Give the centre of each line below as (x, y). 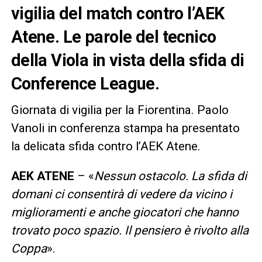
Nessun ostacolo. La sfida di (170, 176)
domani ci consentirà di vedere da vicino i (121, 194)
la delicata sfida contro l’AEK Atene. (106, 146)
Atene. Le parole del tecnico (113, 37)
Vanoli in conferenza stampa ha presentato (125, 128)
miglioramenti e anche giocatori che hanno (125, 212)
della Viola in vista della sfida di (127, 60)
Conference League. (85, 83)
